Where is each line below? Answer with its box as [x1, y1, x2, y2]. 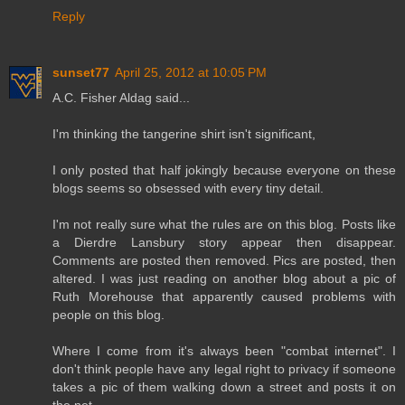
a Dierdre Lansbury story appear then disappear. [52, 235, 396, 250]
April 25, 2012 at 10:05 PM [115, 65, 267, 80]
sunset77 [52, 65, 109, 80]
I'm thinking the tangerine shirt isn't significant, [52, 127, 316, 142]
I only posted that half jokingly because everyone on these [52, 163, 396, 178]
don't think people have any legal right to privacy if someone [52, 362, 396, 377]
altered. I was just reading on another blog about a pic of [52, 271, 396, 287]
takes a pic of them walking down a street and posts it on [52, 380, 396, 395]
